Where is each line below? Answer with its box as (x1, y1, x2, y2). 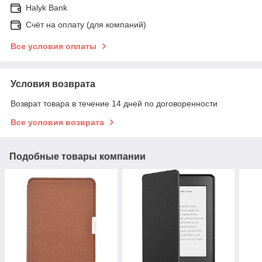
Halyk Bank (26, 2, 67, 12)
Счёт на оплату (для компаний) (26, 19, 146, 29)
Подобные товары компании (9, 151, 146, 161)
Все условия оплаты (11, 41, 96, 51)
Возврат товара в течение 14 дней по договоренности (11, 98, 218, 108)
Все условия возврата (11, 117, 104, 127)
